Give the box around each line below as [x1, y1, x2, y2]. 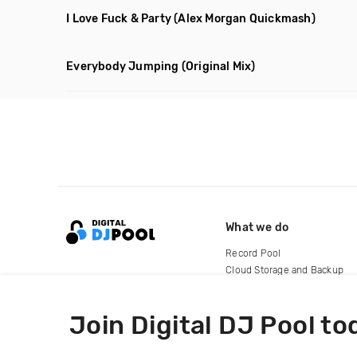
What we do [226, 220, 289, 234]
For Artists [226, 280, 273, 292]
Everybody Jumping [66, 60, 179, 73]
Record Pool [226, 247, 281, 259]
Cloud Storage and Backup [226, 264, 344, 276]
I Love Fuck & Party [66, 12, 172, 25]
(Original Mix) [181, 60, 256, 73]
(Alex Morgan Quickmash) [174, 12, 316, 25]
